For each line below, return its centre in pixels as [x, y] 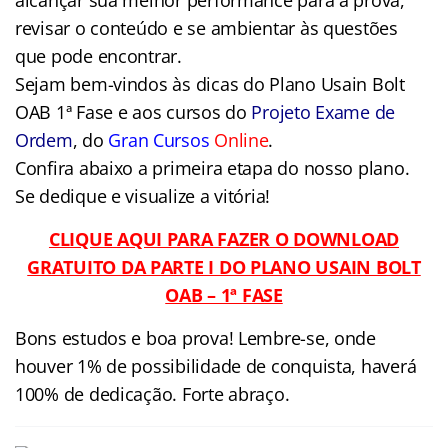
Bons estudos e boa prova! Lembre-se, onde [195, 337]
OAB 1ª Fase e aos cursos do [133, 111]
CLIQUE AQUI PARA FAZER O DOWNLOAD [224, 238]
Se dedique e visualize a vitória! [143, 195]
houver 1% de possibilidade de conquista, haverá [216, 365]
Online [241, 139]
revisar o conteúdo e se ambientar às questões [206, 27]
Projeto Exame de [323, 111]
